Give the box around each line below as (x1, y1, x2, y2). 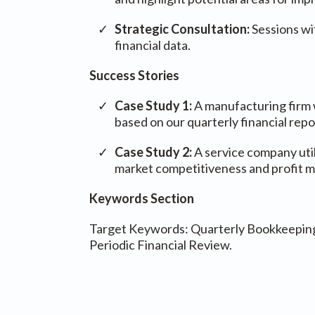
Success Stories (89, 67, 179, 83)
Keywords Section (89, 191, 194, 206)
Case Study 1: (115, 98, 192, 113)
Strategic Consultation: (115, 21, 252, 37)
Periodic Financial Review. (89, 237, 232, 252)
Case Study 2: (115, 144, 192, 160)
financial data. (115, 37, 191, 53)
